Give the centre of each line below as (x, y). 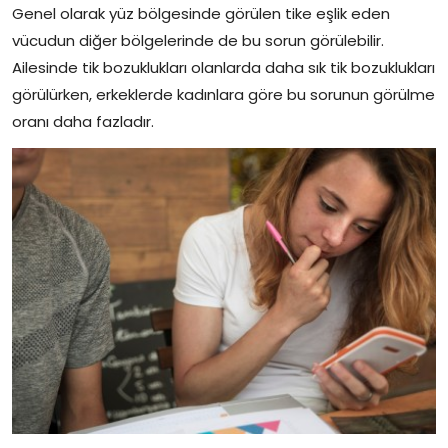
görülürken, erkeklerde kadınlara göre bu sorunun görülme (223, 94)
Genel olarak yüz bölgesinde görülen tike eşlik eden (201, 13)
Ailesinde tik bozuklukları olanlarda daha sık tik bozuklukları (223, 67)
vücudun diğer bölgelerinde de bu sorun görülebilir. (198, 40)
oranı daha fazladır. (83, 121)
